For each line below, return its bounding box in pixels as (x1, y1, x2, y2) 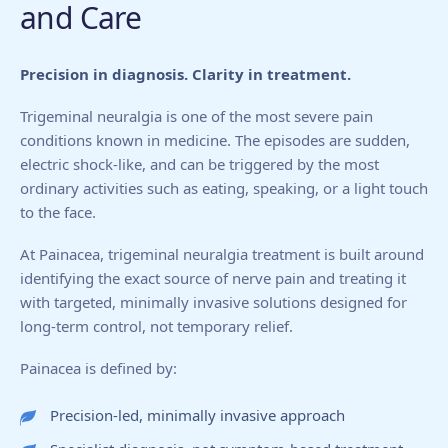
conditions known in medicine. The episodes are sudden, (20, 130, 410, 150)
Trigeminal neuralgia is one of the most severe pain (20, 106, 373, 126)
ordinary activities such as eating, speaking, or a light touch (20, 178, 428, 198)
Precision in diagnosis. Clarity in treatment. (20, 64, 351, 84)
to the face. (20, 202, 96, 222)
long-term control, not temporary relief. (20, 316, 293, 336)
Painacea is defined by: (20, 358, 177, 378)
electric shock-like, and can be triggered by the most (20, 154, 379, 174)
